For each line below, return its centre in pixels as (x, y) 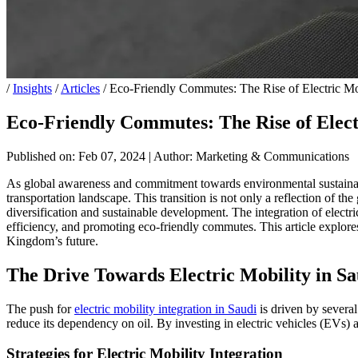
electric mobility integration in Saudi (165, 308)
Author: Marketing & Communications (250, 156)
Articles (80, 88)
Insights (32, 88)
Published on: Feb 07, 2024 (78, 156)
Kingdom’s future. (52, 241)
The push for (40, 308)
